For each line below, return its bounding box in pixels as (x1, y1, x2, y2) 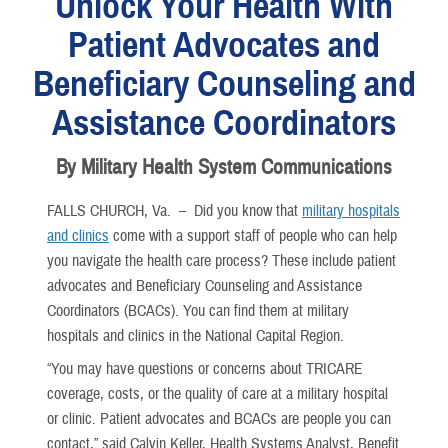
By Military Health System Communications (56, 153, 392, 181)
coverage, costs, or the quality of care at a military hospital (47, 383, 388, 404)
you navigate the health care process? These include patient (47, 250, 396, 271)
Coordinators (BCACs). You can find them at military (47, 300, 349, 321)
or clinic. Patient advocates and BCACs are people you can (47, 408, 391, 429)
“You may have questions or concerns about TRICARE (47, 358, 363, 379)
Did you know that (194, 200, 302, 221)
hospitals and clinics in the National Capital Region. (47, 325, 344, 346)
